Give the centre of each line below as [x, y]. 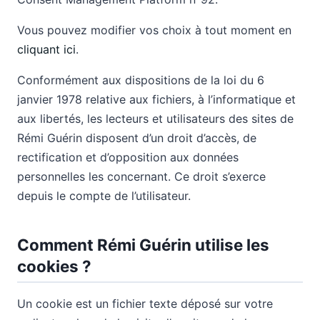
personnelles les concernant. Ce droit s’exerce [141, 176]
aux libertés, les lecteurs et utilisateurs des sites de [155, 119]
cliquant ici [46, 49]
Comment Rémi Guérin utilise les [143, 245]
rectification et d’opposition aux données [128, 157]
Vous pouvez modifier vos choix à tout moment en [154, 30]
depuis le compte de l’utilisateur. [104, 196]
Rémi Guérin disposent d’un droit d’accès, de [137, 138]
